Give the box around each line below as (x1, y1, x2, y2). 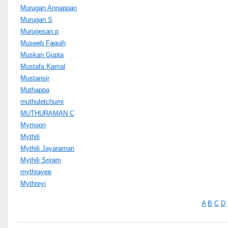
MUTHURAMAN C (20, 109, 74, 117)
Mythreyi (20, 179, 46, 187)
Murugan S (20, 15, 52, 23)
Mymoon (20, 121, 46, 129)
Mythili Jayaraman (20, 144, 74, 152)
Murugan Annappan (20, 4, 77, 12)
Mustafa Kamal (20, 62, 65, 70)
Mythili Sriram (20, 156, 61, 164)
